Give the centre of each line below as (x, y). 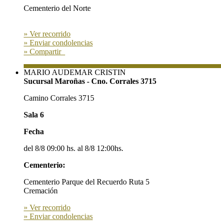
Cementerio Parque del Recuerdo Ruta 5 (87, 182)
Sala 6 (34, 115)
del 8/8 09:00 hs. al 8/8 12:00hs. (74, 148)
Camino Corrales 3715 (59, 98)
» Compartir (44, 52)
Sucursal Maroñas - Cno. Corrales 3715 (90, 81)
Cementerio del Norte (57, 8)
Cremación (41, 191)
